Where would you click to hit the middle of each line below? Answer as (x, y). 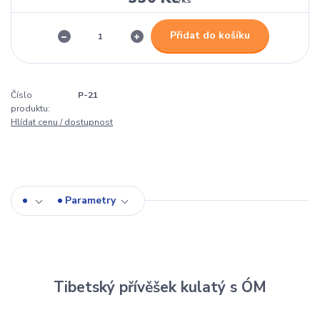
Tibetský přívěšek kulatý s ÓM (160, 287)
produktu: (30, 109)
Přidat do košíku (210, 36)
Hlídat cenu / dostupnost (62, 122)
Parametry (90, 201)
